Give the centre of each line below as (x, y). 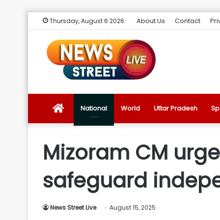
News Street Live (73, 207)
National (94, 108)
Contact (188, 21)
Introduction (82, 196)
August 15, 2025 (133, 207)
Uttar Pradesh (176, 108)
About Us (151, 21)
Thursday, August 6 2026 (86, 21)
